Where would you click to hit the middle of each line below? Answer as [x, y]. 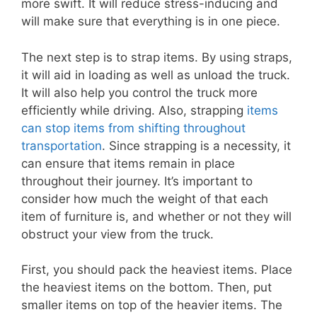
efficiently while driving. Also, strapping [134, 110]
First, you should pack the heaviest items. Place [157, 270]
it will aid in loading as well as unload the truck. [156, 75]
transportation [62, 145]
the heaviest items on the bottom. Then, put [146, 288]
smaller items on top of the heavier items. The [152, 305]
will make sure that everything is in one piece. [151, 22]
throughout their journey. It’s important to [137, 181]
